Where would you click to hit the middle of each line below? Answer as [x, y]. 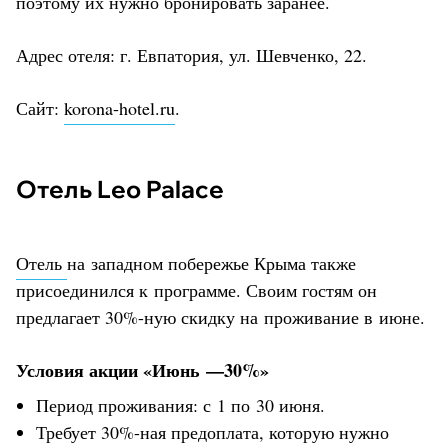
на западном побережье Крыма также [211, 262]
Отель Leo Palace [130, 188]
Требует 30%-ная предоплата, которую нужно [212, 431]
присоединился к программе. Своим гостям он [196, 289]
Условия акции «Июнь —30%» [142, 369]
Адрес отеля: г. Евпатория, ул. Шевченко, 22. [191, 54]
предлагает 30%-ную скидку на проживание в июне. [220, 316]
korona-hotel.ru [119, 107]
